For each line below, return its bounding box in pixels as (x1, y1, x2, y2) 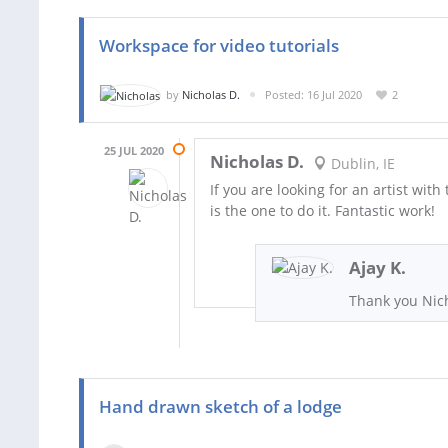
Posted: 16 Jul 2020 (265, 86, 362, 102)
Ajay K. (349, 256, 407, 280)
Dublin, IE (326, 154, 395, 174)
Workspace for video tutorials (99, 33, 339, 57)
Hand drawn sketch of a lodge (99, 395, 342, 419)
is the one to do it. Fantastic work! (210, 201, 435, 221)
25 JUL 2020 (104, 143, 164, 159)
